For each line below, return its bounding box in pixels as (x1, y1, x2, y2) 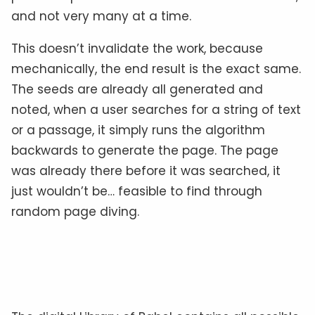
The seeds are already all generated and (11, 80, 263, 98)
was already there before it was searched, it (11, 162, 281, 179)
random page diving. (11, 202, 139, 220)
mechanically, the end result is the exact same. (11, 60, 301, 77)
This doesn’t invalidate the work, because (11, 39, 263, 57)
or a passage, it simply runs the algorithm (11, 121, 265, 139)
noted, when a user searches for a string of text (11, 101, 301, 118)
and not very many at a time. (11, 7, 191, 25)
